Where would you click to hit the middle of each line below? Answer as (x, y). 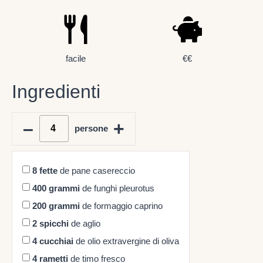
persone (91, 129)
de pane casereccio (96, 171)
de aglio (85, 224)
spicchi (54, 224)
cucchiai (56, 241)
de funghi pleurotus (117, 188)
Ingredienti (56, 91)
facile (75, 58)
